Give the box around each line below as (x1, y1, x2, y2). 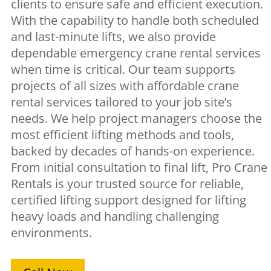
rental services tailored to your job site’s (10, 93, 232, 110)
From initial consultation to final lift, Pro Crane (10, 158, 267, 175)
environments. (10, 224, 92, 241)
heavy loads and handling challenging (10, 207, 219, 224)
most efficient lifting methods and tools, (10, 126, 234, 143)
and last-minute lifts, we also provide (10, 28, 216, 45)
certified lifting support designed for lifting (10, 191, 246, 208)
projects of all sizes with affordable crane (10, 77, 239, 94)
